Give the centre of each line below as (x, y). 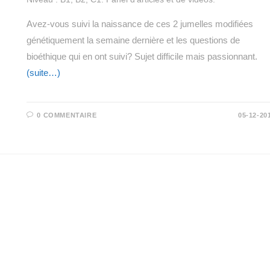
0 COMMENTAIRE (67, 115)
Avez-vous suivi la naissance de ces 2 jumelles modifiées (140, 24)
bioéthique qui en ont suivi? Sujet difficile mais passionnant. (142, 56)
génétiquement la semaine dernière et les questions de (133, 40)
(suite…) (43, 72)
